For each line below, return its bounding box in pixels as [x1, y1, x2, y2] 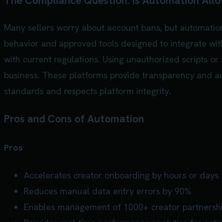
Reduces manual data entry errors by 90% [24, 185, 191, 197]
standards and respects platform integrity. [4, 85, 171, 97]
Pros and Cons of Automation [4, 111, 144, 125]
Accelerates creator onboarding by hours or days [24, 169, 219, 181]
